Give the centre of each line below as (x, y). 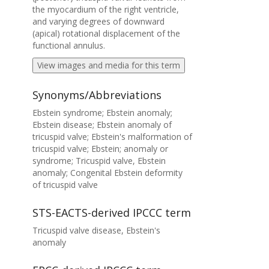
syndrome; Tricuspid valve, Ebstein (99, 161)
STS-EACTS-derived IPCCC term (111, 213)
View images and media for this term (108, 65)
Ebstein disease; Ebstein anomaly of (102, 125)
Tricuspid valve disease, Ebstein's (96, 230)
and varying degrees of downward (98, 21)
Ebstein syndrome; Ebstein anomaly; (102, 113)
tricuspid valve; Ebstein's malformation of (112, 137)
